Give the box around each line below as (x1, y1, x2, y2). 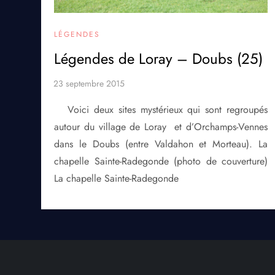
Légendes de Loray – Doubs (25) (54, 47, 263, 69)
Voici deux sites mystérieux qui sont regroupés (68, 102, 268, 117)
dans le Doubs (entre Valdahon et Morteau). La (54, 136, 268, 151)
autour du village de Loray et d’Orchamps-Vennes (54, 119, 268, 134)
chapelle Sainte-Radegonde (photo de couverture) (54, 153, 268, 168)
